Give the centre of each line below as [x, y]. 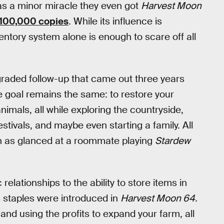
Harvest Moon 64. [159, 198]
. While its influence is [115, 21]
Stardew [173, 141]
